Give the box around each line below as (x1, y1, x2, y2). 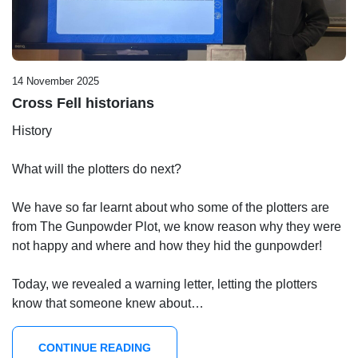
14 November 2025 (12, 74, 99, 87)
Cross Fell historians (12, 94, 154, 111)
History (12, 123, 52, 137)
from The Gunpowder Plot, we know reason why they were (12, 219, 341, 233)
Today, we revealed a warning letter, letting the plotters (12, 276, 317, 291)
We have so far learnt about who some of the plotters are (12, 200, 329, 214)
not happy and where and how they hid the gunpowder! (12, 238, 322, 253)
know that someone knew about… (12, 296, 204, 310)
